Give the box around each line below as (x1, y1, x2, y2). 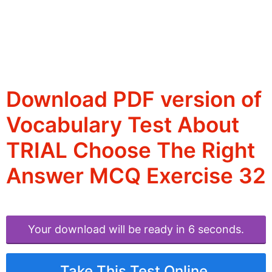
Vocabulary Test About (6, 112, 239, 138)
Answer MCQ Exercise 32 (6, 163, 266, 189)
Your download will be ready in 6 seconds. (28, 223, 244, 236)
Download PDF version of (6, 86, 262, 112)
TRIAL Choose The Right (6, 137, 255, 163)
